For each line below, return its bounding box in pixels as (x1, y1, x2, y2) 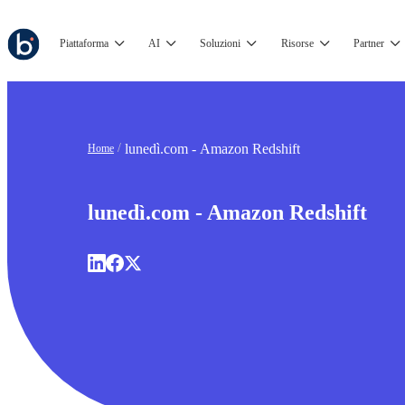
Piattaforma (60, 37, 109, 50)
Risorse (280, 37, 314, 50)
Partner (353, 37, 384, 50)
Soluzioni (200, 37, 241, 50)
